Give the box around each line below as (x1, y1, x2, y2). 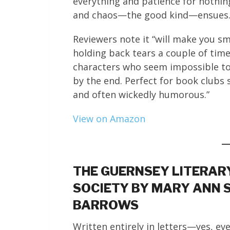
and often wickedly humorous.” (73, 88, 209, 101)
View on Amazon (73, 112, 145, 125)
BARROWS (73, 198, 139, 213)
